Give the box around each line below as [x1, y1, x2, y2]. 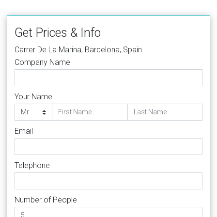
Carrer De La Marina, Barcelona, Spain [15, 45, 142, 54]
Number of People [15, 195, 77, 204]
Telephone [15, 160, 50, 170]
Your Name [15, 92, 52, 101]
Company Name [15, 57, 70, 67]
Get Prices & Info [15, 25, 101, 40]
